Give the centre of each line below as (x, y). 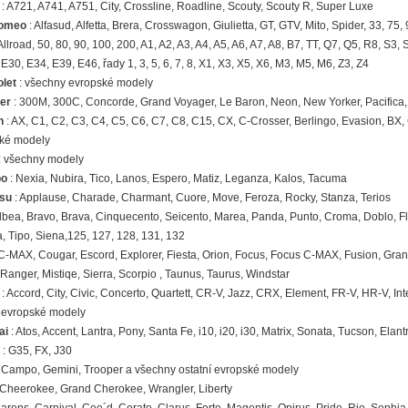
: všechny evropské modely (84, 83)
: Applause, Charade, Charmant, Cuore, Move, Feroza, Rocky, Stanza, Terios (201, 198)
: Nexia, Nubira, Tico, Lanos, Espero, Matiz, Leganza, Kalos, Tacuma (177, 179)
